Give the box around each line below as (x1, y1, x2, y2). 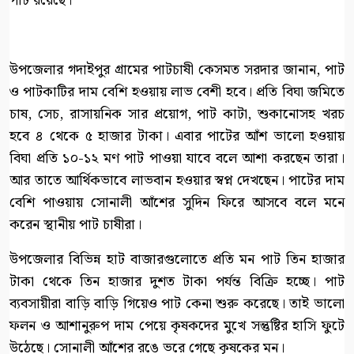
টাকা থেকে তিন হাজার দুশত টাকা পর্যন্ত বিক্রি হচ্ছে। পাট (9, 270, 345, 294)
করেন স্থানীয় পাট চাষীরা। (9, 213, 141, 237)
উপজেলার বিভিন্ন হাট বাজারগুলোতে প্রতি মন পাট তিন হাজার (9, 248, 345, 272)
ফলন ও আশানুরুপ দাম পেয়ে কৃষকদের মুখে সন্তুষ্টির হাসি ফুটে (9, 314, 345, 338)
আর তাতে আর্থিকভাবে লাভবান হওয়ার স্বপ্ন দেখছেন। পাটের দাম (9, 169, 345, 193)
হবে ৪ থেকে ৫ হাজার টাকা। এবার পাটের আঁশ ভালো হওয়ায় (9, 125, 345, 149)
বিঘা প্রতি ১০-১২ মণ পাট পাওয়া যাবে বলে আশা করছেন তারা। (9, 147, 345, 171)
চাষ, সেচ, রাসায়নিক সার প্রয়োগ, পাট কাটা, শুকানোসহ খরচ (9, 103, 345, 126)
